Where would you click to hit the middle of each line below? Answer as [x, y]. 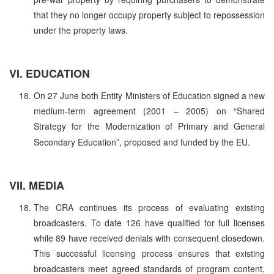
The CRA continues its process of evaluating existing [149, 207]
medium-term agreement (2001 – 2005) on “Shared [149, 110]
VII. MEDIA [37, 185]
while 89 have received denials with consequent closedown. [149, 238]
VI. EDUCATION [50, 73]
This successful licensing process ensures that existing [149, 253]
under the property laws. [81, 30]
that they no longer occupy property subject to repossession [149, 14]
